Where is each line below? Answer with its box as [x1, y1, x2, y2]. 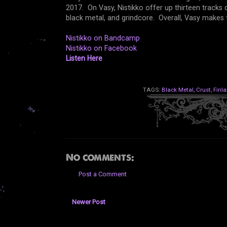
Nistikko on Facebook [65, 44, 137, 53]
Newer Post [71, 198, 105, 206]
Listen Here [65, 54, 102, 63]
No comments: [65, 152, 134, 164]
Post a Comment [78, 170, 127, 178]
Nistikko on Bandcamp [65, 34, 140, 43]
